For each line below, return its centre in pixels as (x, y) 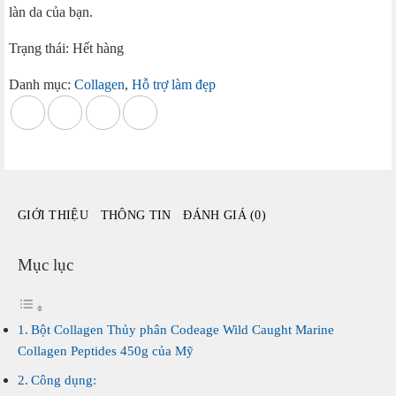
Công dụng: (64, 379)
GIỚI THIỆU (53, 215)
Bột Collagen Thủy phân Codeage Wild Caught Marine (183, 329)
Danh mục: (42, 84)
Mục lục (46, 264)
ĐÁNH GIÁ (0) (225, 215)
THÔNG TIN (136, 215)
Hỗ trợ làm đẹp (174, 84)
